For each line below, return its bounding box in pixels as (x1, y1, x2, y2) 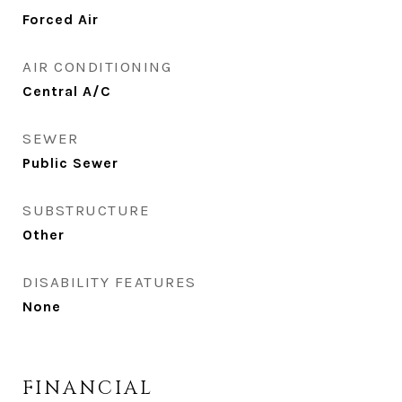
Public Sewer (22, 154, 118, 171)
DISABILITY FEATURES (22, 273, 197, 291)
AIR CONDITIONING (22, 57, 171, 75)
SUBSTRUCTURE (22, 201, 150, 219)
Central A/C (22, 83, 111, 100)
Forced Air (22, 11, 99, 28)
